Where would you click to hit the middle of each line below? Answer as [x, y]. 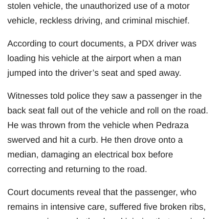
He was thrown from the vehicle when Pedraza [98, 125]
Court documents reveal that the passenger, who [102, 192]
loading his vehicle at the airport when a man [94, 58]
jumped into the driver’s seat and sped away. [94, 73]
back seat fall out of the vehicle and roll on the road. [108, 110]
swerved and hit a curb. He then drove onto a [95, 140]
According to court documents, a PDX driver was [102, 43]
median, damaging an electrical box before [90, 154]
